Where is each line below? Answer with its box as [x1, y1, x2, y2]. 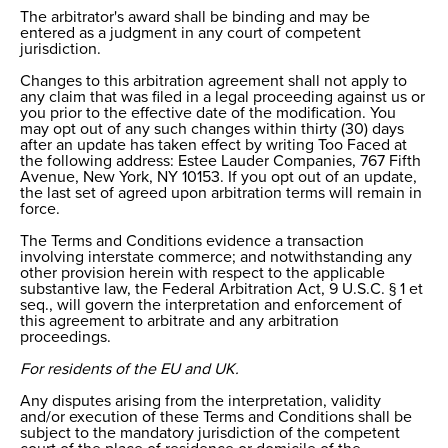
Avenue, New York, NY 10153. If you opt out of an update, [20, 169, 417, 186]
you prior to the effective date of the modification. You [20, 105, 396, 122]
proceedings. [20, 329, 111, 346]
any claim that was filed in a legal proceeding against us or [20, 89, 425, 106]
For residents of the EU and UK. [20, 361, 239, 378]
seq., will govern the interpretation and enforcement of [20, 297, 402, 314]
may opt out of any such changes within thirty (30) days [20, 121, 404, 138]
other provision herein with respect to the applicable [20, 265, 385, 282]
